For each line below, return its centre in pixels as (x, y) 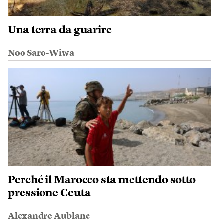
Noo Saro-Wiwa (41, 54)
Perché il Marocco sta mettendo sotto (102, 181)
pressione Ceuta (49, 193)
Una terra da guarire (60, 31)
